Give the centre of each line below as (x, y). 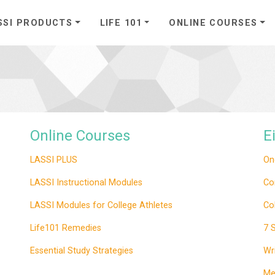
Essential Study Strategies (82, 250)
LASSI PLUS (54, 160)
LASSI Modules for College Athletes (101, 205)
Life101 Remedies (66, 228)
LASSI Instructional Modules (86, 182)
